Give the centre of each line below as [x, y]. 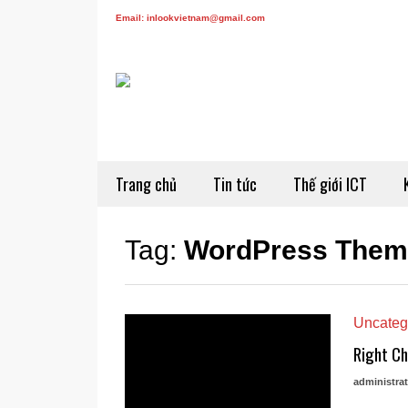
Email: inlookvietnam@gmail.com [190, 18]
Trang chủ [146, 184]
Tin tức [235, 184]
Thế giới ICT [330, 184]
